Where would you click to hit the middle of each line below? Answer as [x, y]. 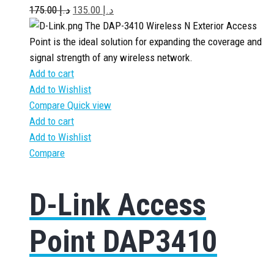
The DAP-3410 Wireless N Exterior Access [170, 26]
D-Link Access [118, 205]
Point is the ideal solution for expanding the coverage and [146, 42]
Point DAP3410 [123, 241]
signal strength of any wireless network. [111, 57]
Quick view [89, 105]
